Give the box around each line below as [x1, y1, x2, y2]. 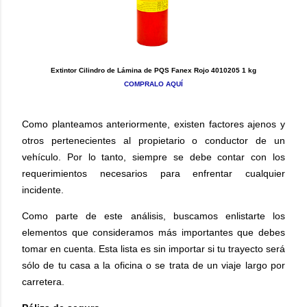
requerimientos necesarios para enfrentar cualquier [22, 167, 285, 179]
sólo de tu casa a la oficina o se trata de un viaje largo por [22, 259, 285, 271]
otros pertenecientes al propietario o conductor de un [22, 134, 285, 146]
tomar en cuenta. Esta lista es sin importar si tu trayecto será [22, 243, 285, 254]
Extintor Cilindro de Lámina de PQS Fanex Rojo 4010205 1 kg [51, 66, 256, 74]
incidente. [22, 184, 64, 195]
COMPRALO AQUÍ [124, 79, 183, 88]
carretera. [22, 275, 64, 287]
